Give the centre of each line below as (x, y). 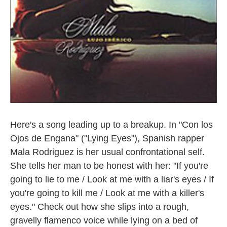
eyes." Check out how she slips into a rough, (100, 207)
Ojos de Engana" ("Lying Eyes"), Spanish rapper (107, 138)
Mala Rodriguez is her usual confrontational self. (107, 152)
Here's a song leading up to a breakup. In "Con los (111, 125)
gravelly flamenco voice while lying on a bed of (104, 220)
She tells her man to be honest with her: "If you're (109, 166)
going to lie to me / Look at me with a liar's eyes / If (112, 179)
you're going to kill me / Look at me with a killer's (107, 193)
